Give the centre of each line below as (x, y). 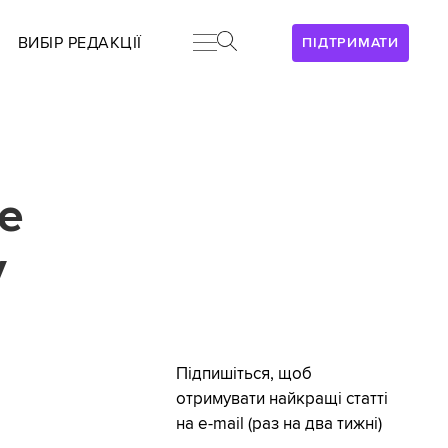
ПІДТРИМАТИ (350, 42)
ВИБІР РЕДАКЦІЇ (79, 43)
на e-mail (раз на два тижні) (278, 424)
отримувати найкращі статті (281, 399)
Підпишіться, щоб (243, 374)
